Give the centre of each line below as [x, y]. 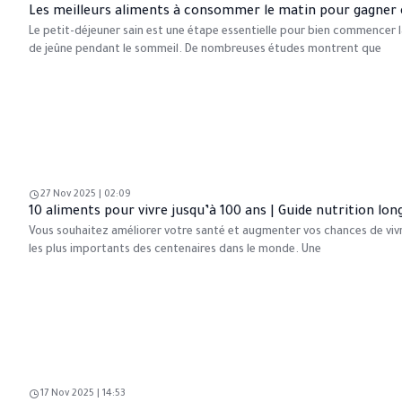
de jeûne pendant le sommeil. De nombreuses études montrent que [205, 51]
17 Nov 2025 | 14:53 [83, 394]
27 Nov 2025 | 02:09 [85, 194]
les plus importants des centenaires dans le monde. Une [175, 250]
